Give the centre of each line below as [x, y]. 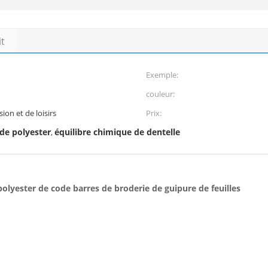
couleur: [160, 94]
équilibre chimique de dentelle [117, 132]
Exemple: [162, 75]
